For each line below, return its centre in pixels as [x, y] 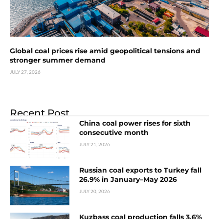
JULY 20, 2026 [95, 191]
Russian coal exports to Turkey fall [141, 170]
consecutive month [114, 133]
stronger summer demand [58, 60]
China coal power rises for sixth [135, 123]
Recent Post [40, 113]
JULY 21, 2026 [95, 144]
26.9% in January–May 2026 [128, 179]
